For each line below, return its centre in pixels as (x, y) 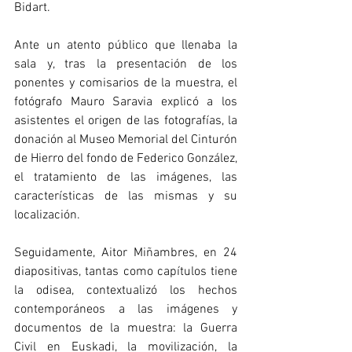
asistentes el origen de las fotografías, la (126, 121)
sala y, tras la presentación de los (126, 64)
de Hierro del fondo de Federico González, (126, 159)
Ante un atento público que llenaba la (126, 46)
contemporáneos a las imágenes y (126, 310)
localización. (47, 215)
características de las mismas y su (126, 196)
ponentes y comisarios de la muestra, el (126, 83)
